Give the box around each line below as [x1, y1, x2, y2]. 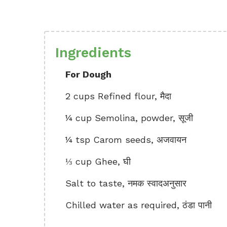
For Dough [65, 69, 111, 80]
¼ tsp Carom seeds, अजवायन [65, 134, 186, 145]
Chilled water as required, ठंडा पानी [65, 200, 212, 210]
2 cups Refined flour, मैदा [65, 91, 171, 101]
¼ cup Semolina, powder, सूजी [65, 112, 193, 123]
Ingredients [55, 45, 131, 61]
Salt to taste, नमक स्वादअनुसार [65, 178, 186, 188]
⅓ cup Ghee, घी [65, 156, 131, 167]
